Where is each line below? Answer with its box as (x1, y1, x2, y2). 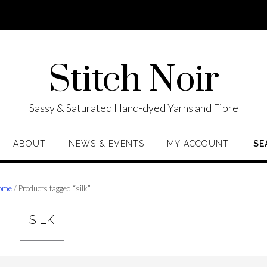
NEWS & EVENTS (69, 139, 144, 148)
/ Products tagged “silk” (12, 184, 91, 193)
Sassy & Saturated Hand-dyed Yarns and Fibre (29, 101, 238, 114)
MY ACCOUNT (167, 139, 229, 148)
